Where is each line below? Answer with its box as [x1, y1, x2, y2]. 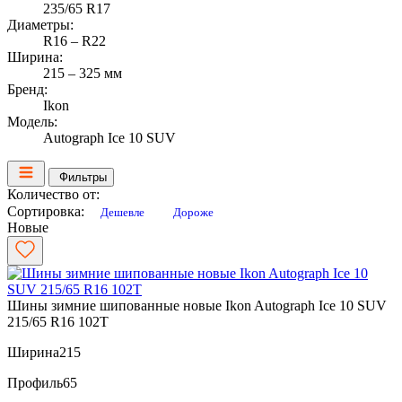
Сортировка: [7, 203, 84, 219]
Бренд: [7, 81, 48, 97]
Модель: [7, 113, 57, 129]
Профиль [7, 374, 63, 390]
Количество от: [7, 186, 100, 202]
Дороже [173, 205, 214, 219]
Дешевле [100, 205, 144, 219]
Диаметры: [7, 16, 74, 32]
